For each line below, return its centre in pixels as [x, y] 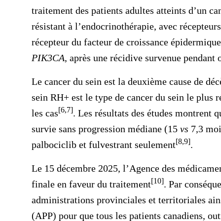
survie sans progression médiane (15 [106, 129]
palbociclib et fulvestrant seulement [104, 145]
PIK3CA [48, 58]
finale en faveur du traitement [91, 184]
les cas [45, 113]
